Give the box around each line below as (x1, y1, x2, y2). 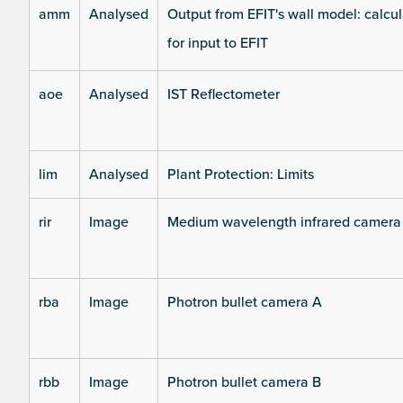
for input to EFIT (167, 34, 268, 53)
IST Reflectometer (167, 85, 280, 104)
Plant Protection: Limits (167, 166, 314, 184)
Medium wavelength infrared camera (167, 213, 401, 232)
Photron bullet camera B (167, 373, 321, 392)
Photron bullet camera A (167, 293, 322, 312)
